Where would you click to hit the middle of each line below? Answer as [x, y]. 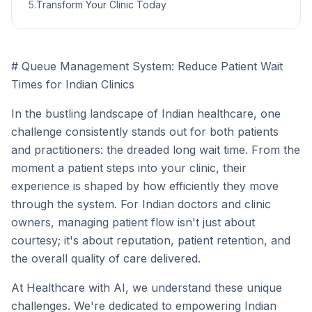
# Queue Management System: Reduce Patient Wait [147, 66]
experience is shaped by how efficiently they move [145, 186]
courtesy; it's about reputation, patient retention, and [151, 240]
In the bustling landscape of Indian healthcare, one [146, 114]
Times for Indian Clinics [73, 84]
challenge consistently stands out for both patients [145, 132]
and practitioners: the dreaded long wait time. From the [156, 150]
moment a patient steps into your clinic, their [129, 168]
